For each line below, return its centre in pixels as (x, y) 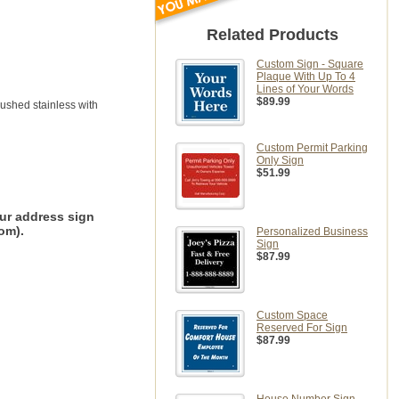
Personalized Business (312, 232)
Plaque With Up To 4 (306, 77)
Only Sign (280, 160)
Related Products (272, 35)
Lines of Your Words (305, 89)
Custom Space (292, 315)
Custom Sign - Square (310, 64)
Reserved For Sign (302, 328)
